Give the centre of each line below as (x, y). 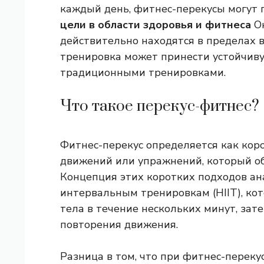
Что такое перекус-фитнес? (160, 107)
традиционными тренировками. (143, 73)
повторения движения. (119, 225)
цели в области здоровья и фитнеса (156, 25)
